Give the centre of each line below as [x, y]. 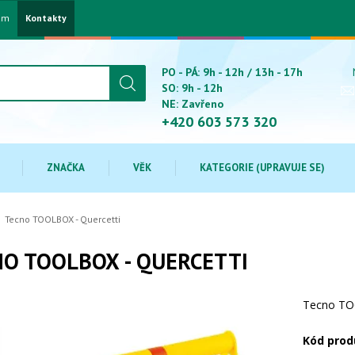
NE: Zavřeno [193, 104]
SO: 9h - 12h [192, 88]
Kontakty [46, 18]
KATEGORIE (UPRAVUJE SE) [262, 168]
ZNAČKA [66, 168]
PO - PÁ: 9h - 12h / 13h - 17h [232, 72]
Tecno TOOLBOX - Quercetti [63, 219]
